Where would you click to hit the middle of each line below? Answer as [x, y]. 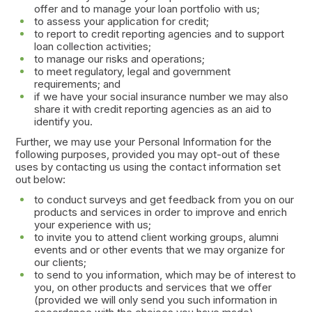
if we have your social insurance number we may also [161, 96]
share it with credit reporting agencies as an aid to [153, 109]
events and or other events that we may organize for [159, 250]
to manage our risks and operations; [119, 58]
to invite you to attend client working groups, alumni [156, 237]
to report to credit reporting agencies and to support [159, 33]
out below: [40, 179]
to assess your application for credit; [121, 21]
